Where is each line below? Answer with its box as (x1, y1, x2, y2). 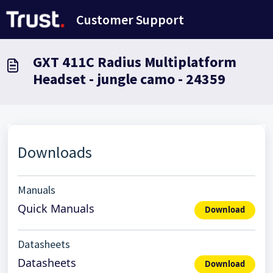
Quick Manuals (18, 201, 94, 216)
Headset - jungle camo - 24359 (33, 69, 225, 88)
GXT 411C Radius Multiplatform (33, 52, 236, 71)
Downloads (18, 142, 92, 162)
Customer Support (76, 11, 185, 28)
